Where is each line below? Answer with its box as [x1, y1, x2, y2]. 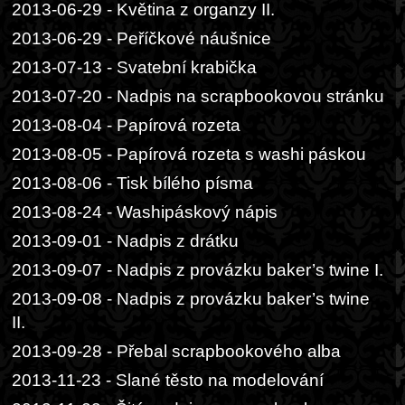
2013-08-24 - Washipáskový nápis [12, 202, 278, 221]
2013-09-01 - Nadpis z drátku [12, 231, 239, 250]
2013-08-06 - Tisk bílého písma [12, 174, 253, 193]
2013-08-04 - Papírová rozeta [12, 116, 240, 135]
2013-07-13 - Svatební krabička [12, 58, 257, 77]
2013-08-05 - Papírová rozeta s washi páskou [12, 145, 366, 164]
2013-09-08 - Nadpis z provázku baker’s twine [12, 289, 370, 308]
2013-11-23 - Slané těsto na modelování [12, 371, 324, 390]
